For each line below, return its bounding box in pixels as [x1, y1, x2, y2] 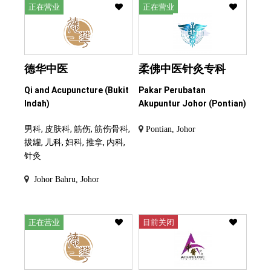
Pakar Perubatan [139, 85, 206, 95]
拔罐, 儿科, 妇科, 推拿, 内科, [24, 137, 125, 147]
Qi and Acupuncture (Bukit [24, 85, 129, 95]
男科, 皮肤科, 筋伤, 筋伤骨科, [24, 123, 130, 134]
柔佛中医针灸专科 [139, 62, 226, 75]
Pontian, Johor [146, 124, 195, 133]
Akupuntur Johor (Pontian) [139, 98, 246, 108]
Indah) [24, 98, 50, 108]
